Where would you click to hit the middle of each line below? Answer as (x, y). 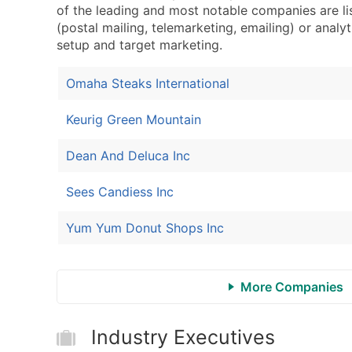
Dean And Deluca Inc (128, 156)
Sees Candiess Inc (120, 192)
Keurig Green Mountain (134, 120)
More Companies (291, 287)
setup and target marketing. (139, 45)
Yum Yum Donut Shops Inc (145, 228)
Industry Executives (183, 337)
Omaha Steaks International (148, 84)
